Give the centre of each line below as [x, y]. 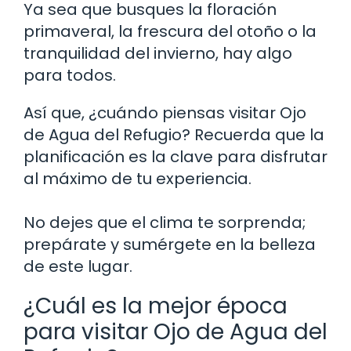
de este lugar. [78, 266]
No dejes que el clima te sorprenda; [165, 222]
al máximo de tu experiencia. [138, 178]
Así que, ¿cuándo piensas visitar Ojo [165, 112]
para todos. [70, 75]
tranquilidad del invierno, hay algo [158, 53]
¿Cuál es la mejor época [156, 306]
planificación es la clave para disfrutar [175, 156]
